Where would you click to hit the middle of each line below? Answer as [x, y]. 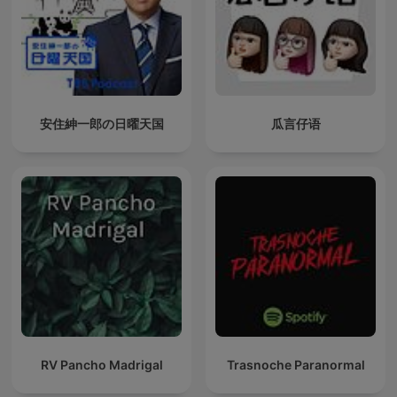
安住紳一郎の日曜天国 [101, 124]
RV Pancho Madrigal [101, 365]
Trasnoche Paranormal [296, 365]
